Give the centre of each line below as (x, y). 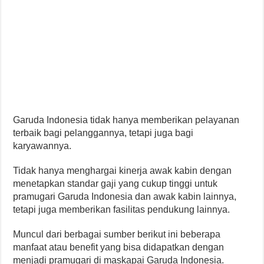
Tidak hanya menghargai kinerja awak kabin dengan (123, 171)
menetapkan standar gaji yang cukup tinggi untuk (115, 184)
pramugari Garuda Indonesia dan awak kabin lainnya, (125, 197)
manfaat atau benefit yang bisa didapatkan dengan (119, 247)
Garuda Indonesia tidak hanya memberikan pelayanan (126, 120)
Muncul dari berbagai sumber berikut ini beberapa (117, 235)
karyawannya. (42, 146)
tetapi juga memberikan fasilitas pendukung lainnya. (122, 210)
